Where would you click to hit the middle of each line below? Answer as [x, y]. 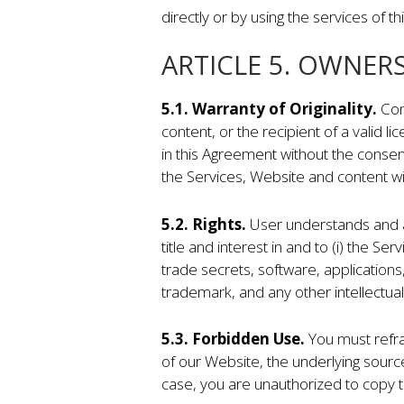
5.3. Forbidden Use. [233, 339]
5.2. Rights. [205, 224]
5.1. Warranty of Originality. [271, 109]
